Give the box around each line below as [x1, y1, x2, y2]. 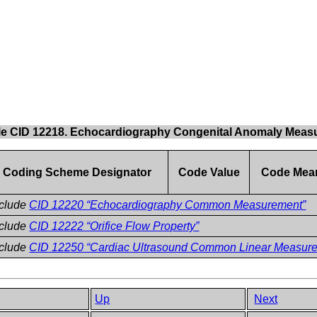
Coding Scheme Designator [2, 166, 151, 178]
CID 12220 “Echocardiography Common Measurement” [29, 198, 306, 211]
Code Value [178, 166, 240, 178]
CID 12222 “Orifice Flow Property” [29, 219, 200, 232]
